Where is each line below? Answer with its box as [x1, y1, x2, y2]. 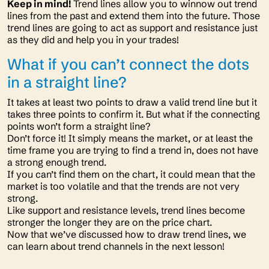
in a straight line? [7, 73, 134, 92]
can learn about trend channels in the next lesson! [7, 240, 229, 253]
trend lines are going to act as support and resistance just [7, 22, 258, 34]
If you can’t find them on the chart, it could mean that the [7, 168, 255, 181]
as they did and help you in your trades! [7, 34, 184, 46]
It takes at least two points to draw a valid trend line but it [7, 96, 257, 109]
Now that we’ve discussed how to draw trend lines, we [7, 228, 246, 241]
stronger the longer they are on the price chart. [7, 216, 217, 229]
